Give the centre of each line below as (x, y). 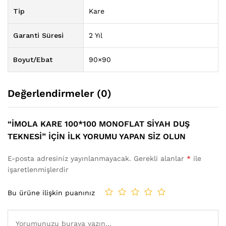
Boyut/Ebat (33, 60)
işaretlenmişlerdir (38, 170)
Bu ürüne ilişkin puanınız (51, 192)
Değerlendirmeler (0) (60, 94)
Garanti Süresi (38, 36)
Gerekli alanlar (160, 159)
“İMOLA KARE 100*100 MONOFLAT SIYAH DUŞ (99, 124)
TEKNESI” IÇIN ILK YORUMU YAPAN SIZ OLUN (97, 137)
